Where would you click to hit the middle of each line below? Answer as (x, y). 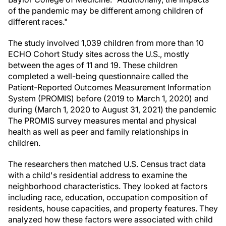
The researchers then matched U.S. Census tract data (107, 164)
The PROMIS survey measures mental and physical (102, 121)
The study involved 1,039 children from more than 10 (106, 43)
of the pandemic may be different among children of (106, 11)
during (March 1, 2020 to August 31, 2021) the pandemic (112, 109)
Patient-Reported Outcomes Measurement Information (109, 87)
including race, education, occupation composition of (108, 197)
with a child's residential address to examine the (98, 175)
